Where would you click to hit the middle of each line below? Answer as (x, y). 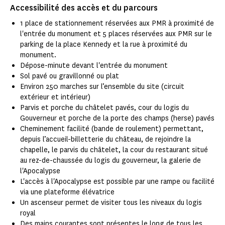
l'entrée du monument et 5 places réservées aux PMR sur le (116, 34)
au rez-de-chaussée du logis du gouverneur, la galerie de (110, 161)
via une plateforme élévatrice (67, 192)
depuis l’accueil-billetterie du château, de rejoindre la (105, 140)
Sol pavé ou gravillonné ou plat (70, 76)
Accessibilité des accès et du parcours (84, 8)
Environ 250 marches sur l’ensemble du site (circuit (102, 87)
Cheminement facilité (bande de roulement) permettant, (112, 129)
